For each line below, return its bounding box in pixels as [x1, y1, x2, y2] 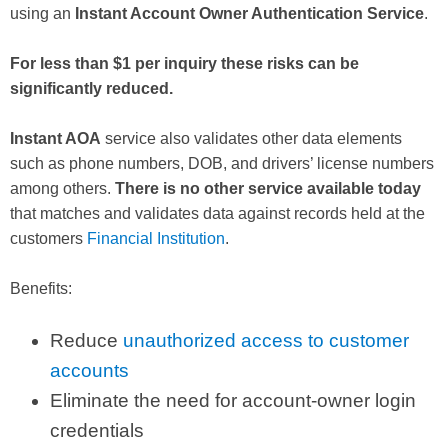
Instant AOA [10, 129, 101, 147]
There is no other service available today [115, 179, 421, 197]
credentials [50, 419, 144, 441]
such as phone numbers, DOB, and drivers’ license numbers [10, 154, 434, 172]
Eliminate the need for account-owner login [50, 389, 416, 411]
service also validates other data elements [101, 129, 402, 147]
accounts [50, 359, 129, 381]
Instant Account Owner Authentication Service [75, 4, 424, 22]
